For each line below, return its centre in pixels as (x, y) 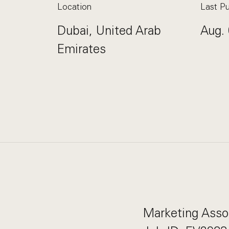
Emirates (82, 49)
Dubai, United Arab (109, 30)
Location (74, 7)
